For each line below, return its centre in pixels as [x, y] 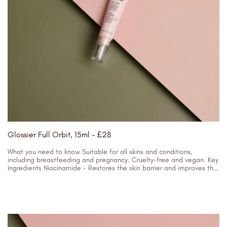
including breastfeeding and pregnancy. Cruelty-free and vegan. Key [113, 160]
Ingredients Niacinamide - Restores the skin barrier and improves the [112, 168]
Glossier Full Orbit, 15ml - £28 [59, 135]
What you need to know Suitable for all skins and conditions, [100, 152]
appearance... [29, 176]
